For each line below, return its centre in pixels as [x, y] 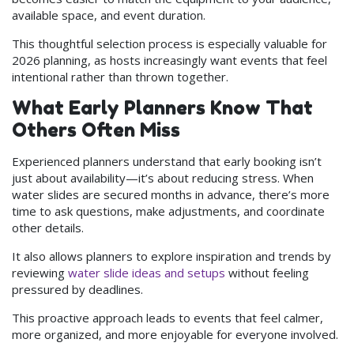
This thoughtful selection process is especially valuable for [169, 43]
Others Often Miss [96, 130]
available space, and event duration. [109, 15]
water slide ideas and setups [147, 272]
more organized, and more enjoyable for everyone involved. [175, 334]
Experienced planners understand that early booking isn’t [167, 161]
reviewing [40, 272]
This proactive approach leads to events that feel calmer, [168, 317]
